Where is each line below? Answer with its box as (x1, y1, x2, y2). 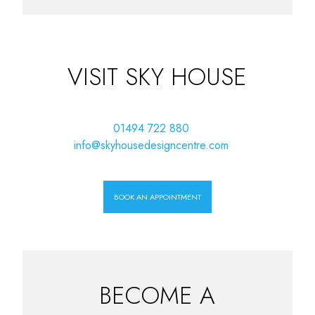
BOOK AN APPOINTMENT (113, 191, 201, 203)
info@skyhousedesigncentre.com (74, 137, 229, 154)
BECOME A (99, 278, 216, 313)
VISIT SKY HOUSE (67, 60, 247, 95)
